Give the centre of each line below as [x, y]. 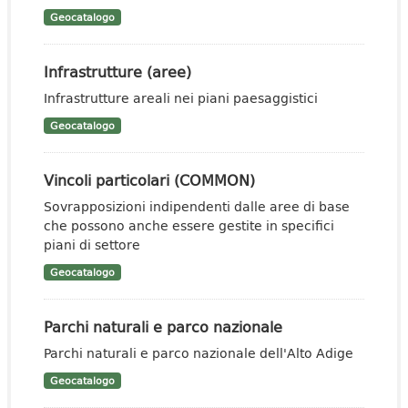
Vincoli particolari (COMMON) [149, 180]
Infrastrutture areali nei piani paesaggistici [181, 98]
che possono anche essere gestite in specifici [189, 225]
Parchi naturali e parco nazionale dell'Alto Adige [199, 353]
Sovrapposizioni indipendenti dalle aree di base [197, 206]
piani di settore [92, 245]
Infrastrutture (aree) [117, 71]
